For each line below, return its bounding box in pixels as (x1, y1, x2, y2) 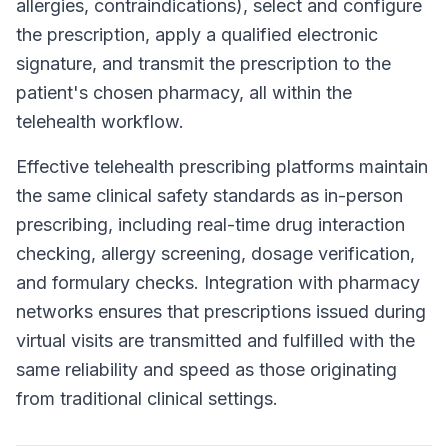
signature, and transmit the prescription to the (16, 53, 391, 74)
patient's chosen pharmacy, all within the (16, 82, 352, 103)
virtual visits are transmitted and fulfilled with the (16, 330, 415, 351)
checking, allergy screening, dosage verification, (16, 243, 415, 264)
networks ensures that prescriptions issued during (16, 301, 426, 322)
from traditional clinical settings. (16, 388, 278, 409)
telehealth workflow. (16, 111, 184, 132)
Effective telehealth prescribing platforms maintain (16, 156, 428, 177)
